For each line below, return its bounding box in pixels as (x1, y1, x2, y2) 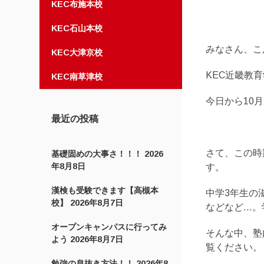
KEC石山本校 (51, 24, 103, 33)
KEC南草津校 (51, 72, 103, 81)
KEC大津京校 (51, 48, 103, 57)
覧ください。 (206, 242, 263, 253)
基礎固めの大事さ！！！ (51, 149, 143, 159)
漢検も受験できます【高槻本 (51, 186, 159, 195)
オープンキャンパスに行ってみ (51, 222, 167, 232)
